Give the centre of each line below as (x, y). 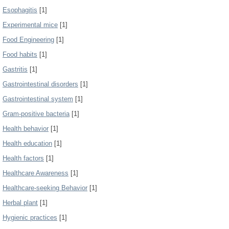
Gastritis (15, 69)
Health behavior (26, 129)
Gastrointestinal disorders (40, 84)
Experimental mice (30, 25)
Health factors (23, 158)
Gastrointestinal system (38, 99)
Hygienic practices (30, 217)
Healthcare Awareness (36, 173)
